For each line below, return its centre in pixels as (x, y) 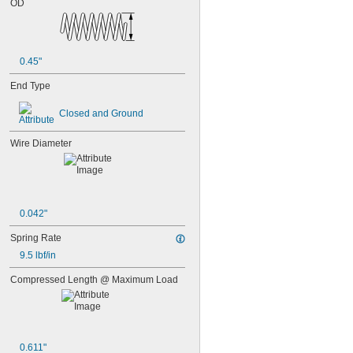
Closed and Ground (101, 113)
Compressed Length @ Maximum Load (94, 280)
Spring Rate (36, 238)
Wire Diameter (41, 143)
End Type (30, 86)
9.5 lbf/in (38, 255)
